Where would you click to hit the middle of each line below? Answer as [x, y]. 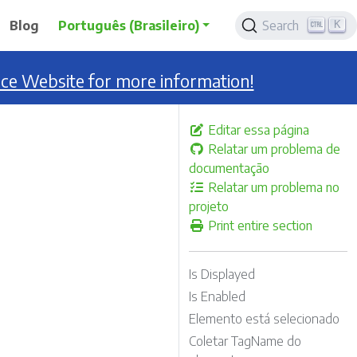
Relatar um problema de [273, 149]
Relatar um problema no [272, 187]
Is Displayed [222, 274]
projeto [209, 206]
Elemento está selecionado [264, 319]
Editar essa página [257, 130]
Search [281, 25]
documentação [229, 168]
